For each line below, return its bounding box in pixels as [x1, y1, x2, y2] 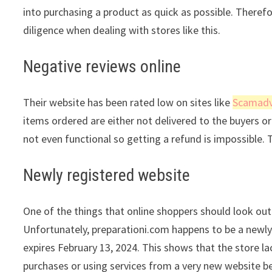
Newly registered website [23, 165, 191, 185]
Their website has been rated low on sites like [23, 95, 233, 109]
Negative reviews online [23, 56, 182, 76]
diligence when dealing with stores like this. [23, 22, 221, 37]
